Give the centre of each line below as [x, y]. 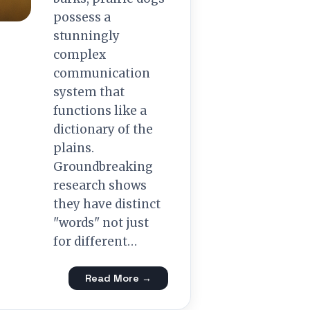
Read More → [118, 278]
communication [102, 73]
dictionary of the [103, 129]
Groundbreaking [103, 167]
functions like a [100, 111]
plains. [74, 148]
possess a [82, 17]
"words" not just [101, 223]
